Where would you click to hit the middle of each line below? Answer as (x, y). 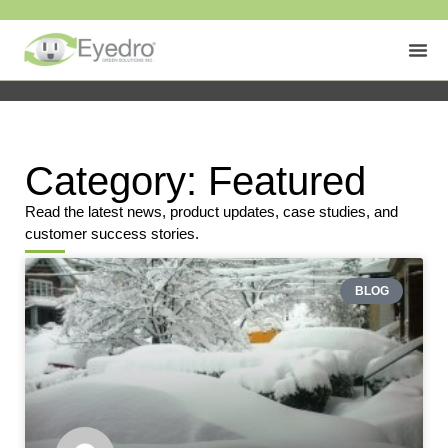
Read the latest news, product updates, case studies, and (211, 211)
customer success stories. (112, 233)
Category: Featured (195, 181)
